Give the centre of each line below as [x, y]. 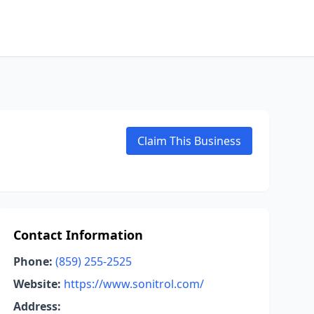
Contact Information [78, 235]
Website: [37, 284]
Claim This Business [189, 141]
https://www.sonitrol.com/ [134, 284]
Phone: [33, 261]
